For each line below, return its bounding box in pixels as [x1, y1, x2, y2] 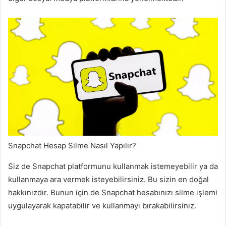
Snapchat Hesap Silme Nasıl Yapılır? [8, 141, 136, 151]
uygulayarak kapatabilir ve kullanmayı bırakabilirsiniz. [8, 201, 196, 211]
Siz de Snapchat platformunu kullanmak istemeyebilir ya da [8, 161, 218, 172]
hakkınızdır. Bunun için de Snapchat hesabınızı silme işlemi [8, 188, 217, 198]
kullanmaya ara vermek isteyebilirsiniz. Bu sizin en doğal [8, 175, 209, 185]
